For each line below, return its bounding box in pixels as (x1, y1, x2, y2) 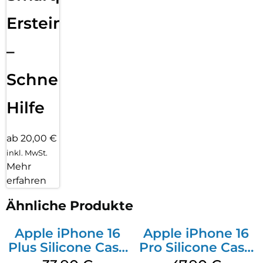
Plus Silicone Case (8, 240, 127, 256)
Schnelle (6, 69, 77, 89)
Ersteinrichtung (6, 13, 135, 33)
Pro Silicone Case (139, 240, 252, 256)
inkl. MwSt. (6, 148, 48, 158)
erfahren (6, 175, 46, 187)
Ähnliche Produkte (6, 198, 133, 214)
